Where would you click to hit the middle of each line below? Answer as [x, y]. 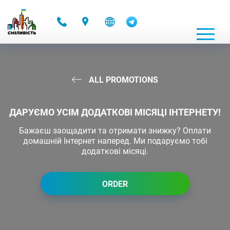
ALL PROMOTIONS [122, 80]
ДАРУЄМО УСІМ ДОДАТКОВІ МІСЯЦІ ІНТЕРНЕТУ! [115, 112]
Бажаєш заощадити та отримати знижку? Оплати [115, 131]
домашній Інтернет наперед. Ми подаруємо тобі [115, 141]
